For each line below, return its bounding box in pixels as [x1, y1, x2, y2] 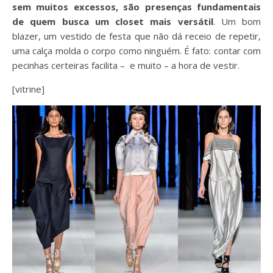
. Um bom [213, 15, 261, 28]
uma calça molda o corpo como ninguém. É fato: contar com [12, 44, 261, 57]
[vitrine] [12, 83, 44, 96]
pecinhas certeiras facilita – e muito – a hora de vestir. [12, 59, 239, 72]
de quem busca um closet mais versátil [12, 15, 213, 28]
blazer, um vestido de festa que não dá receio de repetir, [12, 30, 261, 43]
